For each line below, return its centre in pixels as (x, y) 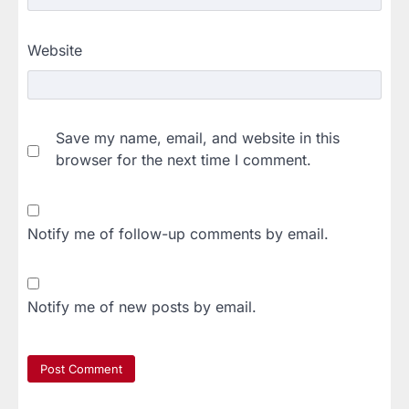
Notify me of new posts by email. (142, 307)
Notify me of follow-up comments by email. (178, 234)
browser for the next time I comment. (184, 160)
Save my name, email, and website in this (198, 138)
